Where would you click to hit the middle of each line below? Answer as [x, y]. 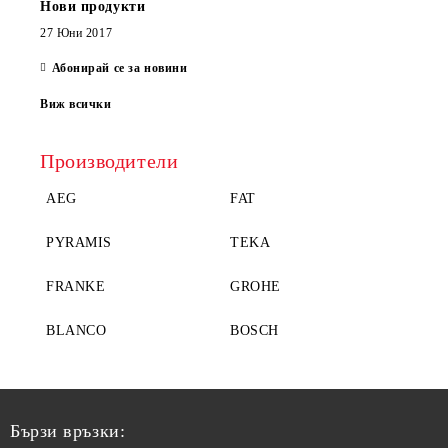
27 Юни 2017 [76, 32]
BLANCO [76, 330]
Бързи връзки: [68, 430]
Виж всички [76, 103]
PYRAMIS [79, 242]
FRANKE [76, 286]
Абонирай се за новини [119, 67]
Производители [109, 160]
